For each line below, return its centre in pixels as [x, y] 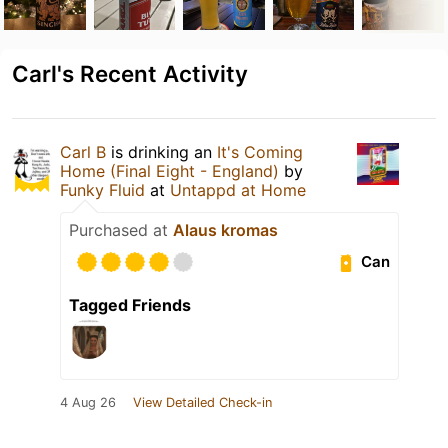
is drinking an [161, 151]
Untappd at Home [238, 189]
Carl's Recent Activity [130, 73]
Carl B [83, 151]
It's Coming [260, 151]
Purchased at [121, 229]
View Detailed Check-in [202, 402]
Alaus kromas [225, 229]
